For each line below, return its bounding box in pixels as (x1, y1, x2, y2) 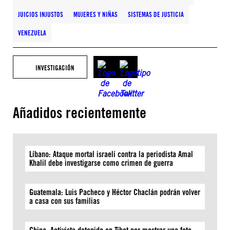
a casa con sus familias (29, 196, 100, 206)
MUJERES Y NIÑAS (73, 10, 118, 18)
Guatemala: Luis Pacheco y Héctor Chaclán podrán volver (29, 187, 200, 197)
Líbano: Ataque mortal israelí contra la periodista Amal (29, 149, 193, 159)
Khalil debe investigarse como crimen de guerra (29, 158, 173, 168)
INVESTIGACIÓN (35, 64, 74, 72)
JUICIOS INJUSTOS (18, 10, 63, 18)
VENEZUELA (18, 29, 46, 37)
